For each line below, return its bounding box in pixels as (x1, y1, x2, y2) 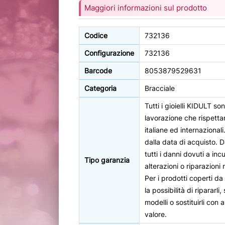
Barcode (84, 66, 112, 75)
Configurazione (84, 49, 134, 58)
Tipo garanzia (84, 156, 130, 165)
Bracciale (145, 84, 175, 93)
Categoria (84, 84, 117, 93)
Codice (84, 31, 107, 40)
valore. (145, 210, 167, 219)
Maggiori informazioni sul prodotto (84, 3, 207, 13)
